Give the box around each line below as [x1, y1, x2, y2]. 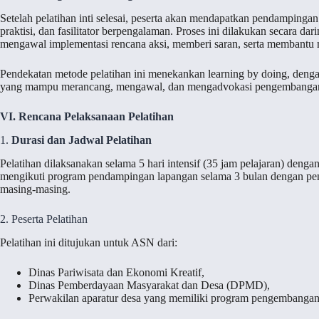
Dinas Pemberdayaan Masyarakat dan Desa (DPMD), [28, 278, 270, 291]
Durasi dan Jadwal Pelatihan [11, 133, 152, 146]
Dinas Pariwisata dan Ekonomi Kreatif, [28, 266, 204, 278]
